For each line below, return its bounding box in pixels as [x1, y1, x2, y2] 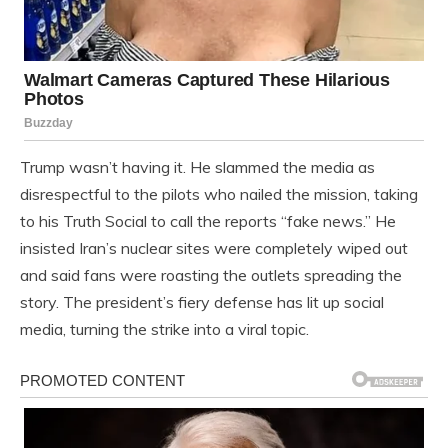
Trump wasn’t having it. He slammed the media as [20, 156, 375, 177]
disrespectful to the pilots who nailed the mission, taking [20, 183, 418, 204]
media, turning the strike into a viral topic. [20, 318, 309, 339]
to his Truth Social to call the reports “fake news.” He [20, 210, 396, 231]
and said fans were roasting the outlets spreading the [20, 264, 402, 285]
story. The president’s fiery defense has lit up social [20, 291, 384, 312]
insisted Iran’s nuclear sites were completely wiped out [20, 237, 408, 258]
